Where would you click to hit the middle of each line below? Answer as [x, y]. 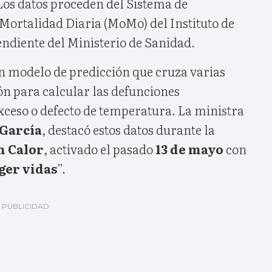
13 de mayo [189, 148]
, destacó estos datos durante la [128, 129]
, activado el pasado [100, 148]
